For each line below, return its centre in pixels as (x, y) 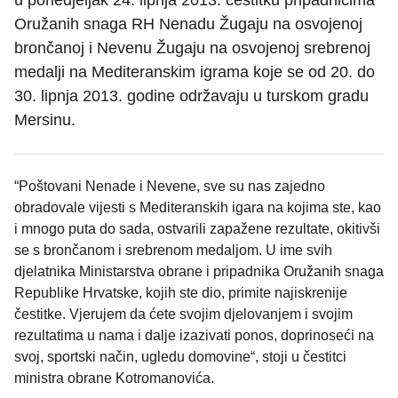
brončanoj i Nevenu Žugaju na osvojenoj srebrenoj (192, 48)
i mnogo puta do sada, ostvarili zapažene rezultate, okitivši (197, 229)
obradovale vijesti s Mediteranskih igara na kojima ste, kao (198, 208)
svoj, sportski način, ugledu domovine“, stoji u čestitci (180, 357)
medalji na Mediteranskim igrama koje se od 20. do (195, 72)
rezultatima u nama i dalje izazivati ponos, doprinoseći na (194, 336)
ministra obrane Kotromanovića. (114, 378)
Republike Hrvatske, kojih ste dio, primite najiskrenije (181, 293)
